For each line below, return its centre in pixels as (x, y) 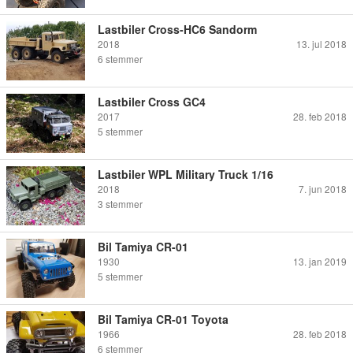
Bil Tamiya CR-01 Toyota (163, 319)
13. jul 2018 (321, 43)
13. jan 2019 (320, 261)
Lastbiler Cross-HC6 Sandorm (177, 29)
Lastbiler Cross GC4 (152, 101)
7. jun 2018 (323, 188)
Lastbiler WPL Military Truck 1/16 (186, 174)
